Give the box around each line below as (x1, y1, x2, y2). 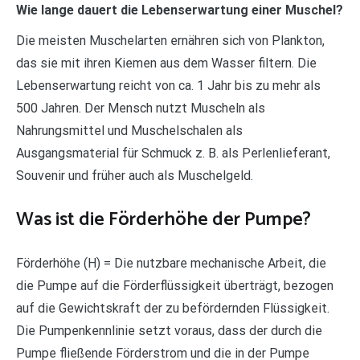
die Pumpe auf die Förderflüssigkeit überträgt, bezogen (16, 277, 333, 293)
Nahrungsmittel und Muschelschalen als (16, 122, 243, 138)
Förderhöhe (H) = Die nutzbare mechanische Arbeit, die (16, 255, 326, 271)
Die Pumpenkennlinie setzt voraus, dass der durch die (16, 322, 322, 338)
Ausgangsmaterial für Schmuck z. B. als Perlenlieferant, (16, 145, 330, 161)
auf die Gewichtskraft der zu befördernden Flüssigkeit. (16, 300, 329, 316)
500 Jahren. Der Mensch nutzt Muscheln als (16, 100, 265, 116)
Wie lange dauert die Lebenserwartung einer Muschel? (16, 2, 343, 18)
